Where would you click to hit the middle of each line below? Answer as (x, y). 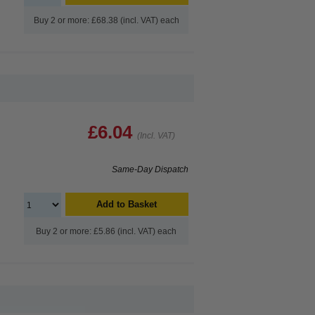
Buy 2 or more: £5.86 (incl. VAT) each (106, 231)
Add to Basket (127, 204)
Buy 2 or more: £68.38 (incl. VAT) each (106, 20)
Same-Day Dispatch (150, 169)
